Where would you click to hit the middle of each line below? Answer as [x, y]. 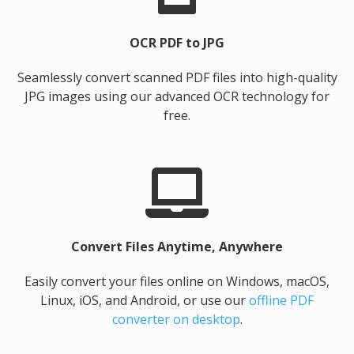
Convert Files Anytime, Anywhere [177, 247]
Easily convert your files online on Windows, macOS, [177, 281]
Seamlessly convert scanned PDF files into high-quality [177, 77]
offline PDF [281, 300]
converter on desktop [176, 319]
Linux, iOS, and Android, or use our [145, 300]
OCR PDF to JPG [177, 43]
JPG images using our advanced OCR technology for [177, 96]
